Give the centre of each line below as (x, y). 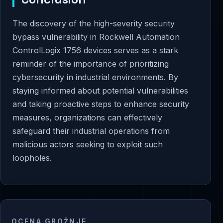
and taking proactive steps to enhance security (101, 104)
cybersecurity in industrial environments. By (95, 77)
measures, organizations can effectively (87, 117)
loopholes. (32, 158)
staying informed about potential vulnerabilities (100, 90)
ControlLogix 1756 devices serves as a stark (95, 50)
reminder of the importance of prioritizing (91, 63)
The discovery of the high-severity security (94, 23)
